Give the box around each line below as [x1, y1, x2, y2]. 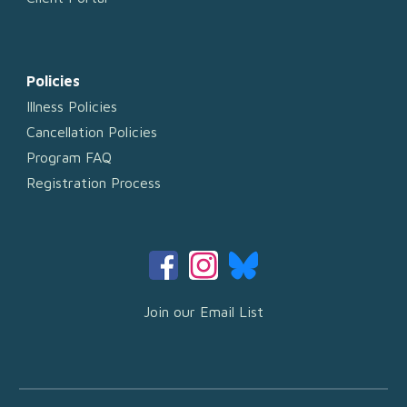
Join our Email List [144, 303, 263, 320]
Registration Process [26, 174, 162, 191]
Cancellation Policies [26, 124, 158, 140]
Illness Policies [26, 98, 118, 114]
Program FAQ [26, 149, 113, 165]
